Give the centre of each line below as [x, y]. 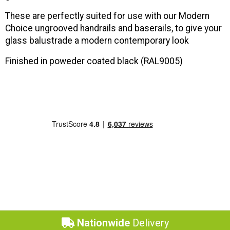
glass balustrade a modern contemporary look [97, 41]
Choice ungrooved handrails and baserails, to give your [113, 28]
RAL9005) [163, 61]
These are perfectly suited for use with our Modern [107, 16]
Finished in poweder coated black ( [74, 61]
